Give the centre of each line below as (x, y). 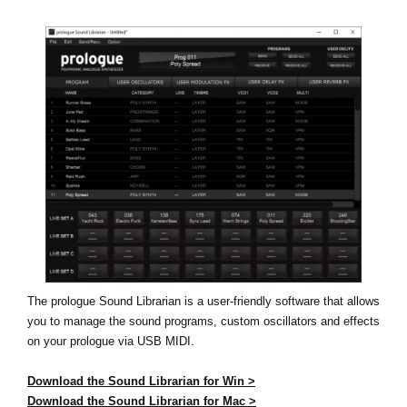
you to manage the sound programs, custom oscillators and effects (203, 321)
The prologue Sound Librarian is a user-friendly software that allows (203, 301)
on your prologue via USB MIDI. (111, 341)
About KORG (103, 92)
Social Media (100, 28)
